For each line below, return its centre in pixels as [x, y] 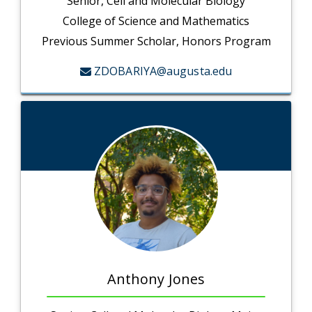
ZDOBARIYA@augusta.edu [163, 71]
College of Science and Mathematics [156, 21]
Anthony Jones [156, 279]
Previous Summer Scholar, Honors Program [156, 41]
